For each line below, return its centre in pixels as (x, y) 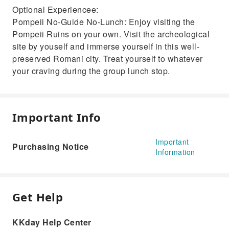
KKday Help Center (52, 222)
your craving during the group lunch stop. (91, 71)
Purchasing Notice (51, 146)
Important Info (57, 117)
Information (175, 152)
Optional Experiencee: (55, 9)
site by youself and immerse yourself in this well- (106, 46)
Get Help (38, 197)
